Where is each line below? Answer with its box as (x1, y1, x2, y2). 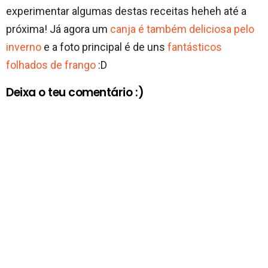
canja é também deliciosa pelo (110, 23, 254, 36)
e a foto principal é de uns (41, 41, 167, 54)
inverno (6, 41, 41, 54)
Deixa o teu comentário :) (6, 84, 144, 101)
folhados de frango (6, 59, 96, 72)
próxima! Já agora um (6, 23, 110, 36)
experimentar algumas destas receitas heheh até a (6, 5, 246, 18)
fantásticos (167, 41, 222, 54)
